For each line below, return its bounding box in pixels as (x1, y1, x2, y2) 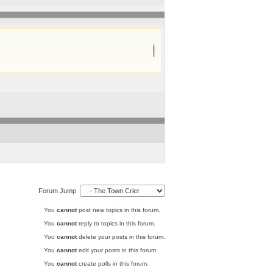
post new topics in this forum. (76, 207, 160, 213)
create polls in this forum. (76, 260, 149, 267)
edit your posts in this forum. (76, 247, 158, 253)
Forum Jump (38, 187, 80, 194)
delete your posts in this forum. (76, 233, 165, 240)
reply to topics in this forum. (76, 220, 155, 227)
